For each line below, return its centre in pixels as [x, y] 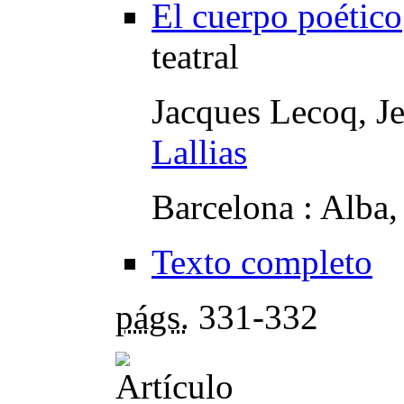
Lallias [199, 152]
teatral [195, 57]
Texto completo [262, 262]
